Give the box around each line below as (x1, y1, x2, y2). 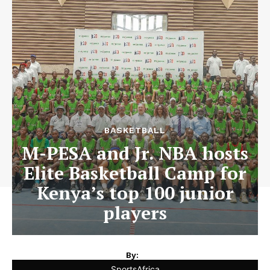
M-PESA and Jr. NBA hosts (22, 141, 248, 165)
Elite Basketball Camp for (24, 161, 246, 185)
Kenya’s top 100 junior (36, 181, 234, 205)
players (103, 201, 167, 225)
